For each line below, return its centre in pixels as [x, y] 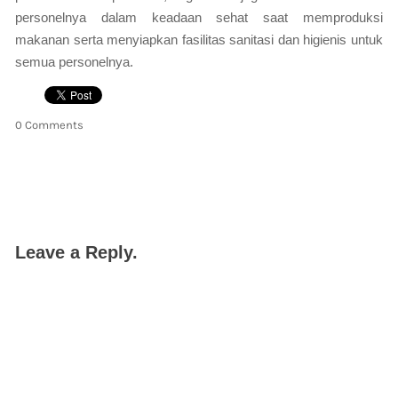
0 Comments [49, 125]
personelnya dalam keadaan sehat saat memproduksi [199, 17]
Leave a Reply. [76, 252]
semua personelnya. [74, 62]
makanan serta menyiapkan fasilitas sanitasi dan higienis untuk [199, 40]
